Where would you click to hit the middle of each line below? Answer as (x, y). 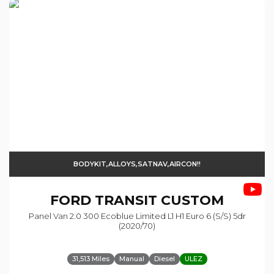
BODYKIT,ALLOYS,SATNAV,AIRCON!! (137, 164)
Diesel (164, 259)
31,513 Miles (91, 259)
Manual (131, 259)
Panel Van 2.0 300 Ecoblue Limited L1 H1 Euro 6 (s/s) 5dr (137, 216)
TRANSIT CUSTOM (157, 201)
